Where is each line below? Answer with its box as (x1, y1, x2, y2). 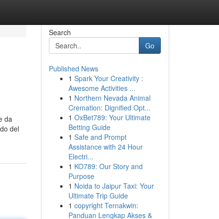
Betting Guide (68, 122, 110, 132)
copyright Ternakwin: (74, 200, 138, 210)
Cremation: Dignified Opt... (68, 103, 151, 112)
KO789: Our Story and (74, 161, 143, 171)
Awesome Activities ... (68, 83, 135, 93)
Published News (48, 64, 98, 73)
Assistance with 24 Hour (68, 142, 143, 152)
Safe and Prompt (74, 132, 127, 142)
